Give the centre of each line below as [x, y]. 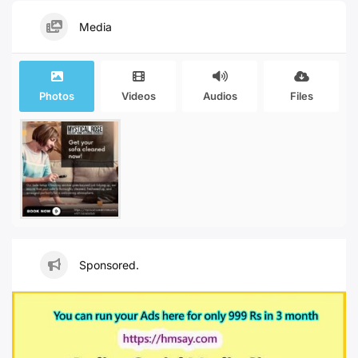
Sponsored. [107, 265]
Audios [220, 95]
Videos [138, 95]
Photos [57, 95]
